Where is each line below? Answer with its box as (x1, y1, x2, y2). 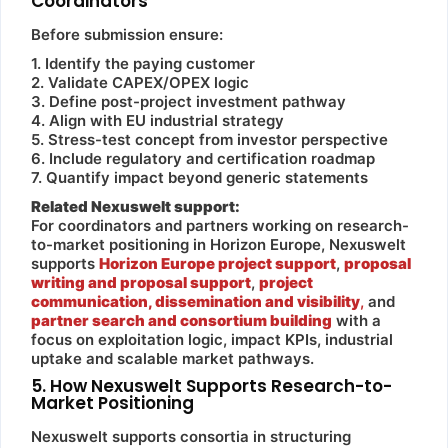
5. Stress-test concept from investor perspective (31, 130, 388, 150)
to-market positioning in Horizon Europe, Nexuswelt (31, 235, 406, 255)
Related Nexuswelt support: (31, 197, 240, 217)
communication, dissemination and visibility (31, 292, 360, 312)
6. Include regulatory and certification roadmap (31, 149, 375, 169)
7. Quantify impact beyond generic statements (31, 168, 368, 188)
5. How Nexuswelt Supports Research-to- (31, 374, 392, 399)
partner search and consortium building (31, 311, 332, 331)
